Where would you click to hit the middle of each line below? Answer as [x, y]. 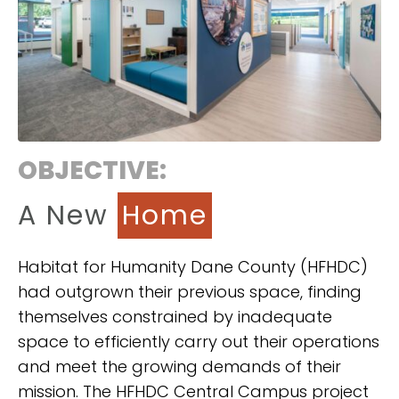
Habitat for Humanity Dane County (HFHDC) [193, 267]
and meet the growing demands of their [179, 367]
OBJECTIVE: [92, 171]
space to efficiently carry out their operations [199, 342]
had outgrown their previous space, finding [190, 292]
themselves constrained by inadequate [175, 317]
